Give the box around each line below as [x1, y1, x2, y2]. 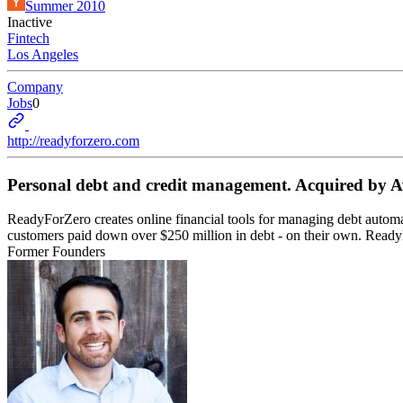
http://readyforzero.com [7, 133, 139, 148]
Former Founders [7, 244, 105, 260]
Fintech [7, 31, 49, 46]
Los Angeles [7, 47, 78, 62]
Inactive [7, 14, 52, 30]
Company [7, 79, 63, 94]
